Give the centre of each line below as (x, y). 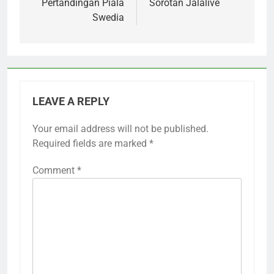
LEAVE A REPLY (71, 102)
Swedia (108, 17)
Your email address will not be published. (120, 129)
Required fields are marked (91, 143)
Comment (55, 170)
